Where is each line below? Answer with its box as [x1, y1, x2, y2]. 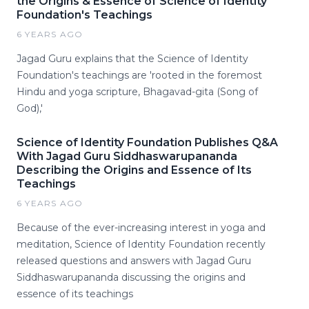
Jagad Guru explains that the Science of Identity [17, 52, 248, 65]
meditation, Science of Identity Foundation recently [17, 238, 266, 250]
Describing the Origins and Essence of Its [17, 163, 252, 177]
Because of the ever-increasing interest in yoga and [17, 221, 266, 234]
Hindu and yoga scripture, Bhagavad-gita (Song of [17, 86, 258, 98]
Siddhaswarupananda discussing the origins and [17, 271, 246, 283]
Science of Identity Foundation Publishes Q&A [17, 136, 278, 149]
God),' [17, 102, 43, 114]
